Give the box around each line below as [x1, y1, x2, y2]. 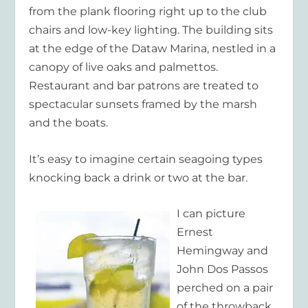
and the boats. [29, 115, 109, 129]
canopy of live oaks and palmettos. [29, 60, 219, 74]
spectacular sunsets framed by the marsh [29, 97, 258, 111]
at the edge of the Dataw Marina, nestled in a [29, 41, 276, 55]
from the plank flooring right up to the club [29, 4, 267, 18]
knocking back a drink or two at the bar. [29, 170, 248, 184]
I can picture [177, 207, 246, 221]
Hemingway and [177, 244, 269, 258]
